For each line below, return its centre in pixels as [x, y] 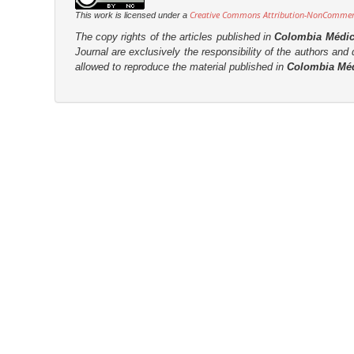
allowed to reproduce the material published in [181, 66]
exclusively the [164, 51]
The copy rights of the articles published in [175, 36]
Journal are [102, 51]
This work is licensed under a [132, 15]
